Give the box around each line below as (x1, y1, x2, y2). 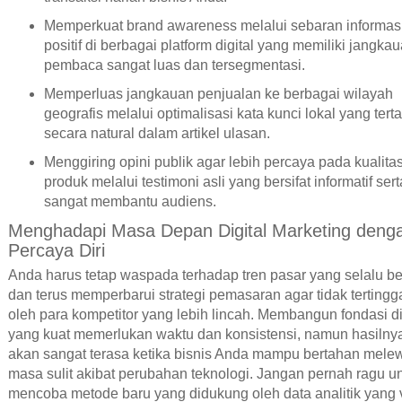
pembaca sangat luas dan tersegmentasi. (43, 57, 305, 73)
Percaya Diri (7, 240, 105, 260)
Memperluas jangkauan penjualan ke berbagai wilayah (43, 85, 393, 101)
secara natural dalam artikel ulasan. (43, 125, 270, 141)
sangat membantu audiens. (43, 193, 216, 209)
